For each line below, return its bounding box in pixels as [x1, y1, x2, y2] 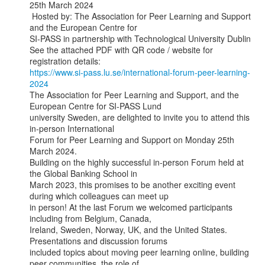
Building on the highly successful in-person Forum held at [30, 156, 244, 168]
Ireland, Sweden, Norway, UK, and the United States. [30, 224, 227, 235]
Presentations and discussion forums [30, 235, 167, 247]
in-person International [30, 122, 114, 134]
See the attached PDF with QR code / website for [30, 44, 213, 56]
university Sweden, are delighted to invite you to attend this [30, 111, 250, 123]
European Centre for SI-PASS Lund [30, 100, 161, 112]
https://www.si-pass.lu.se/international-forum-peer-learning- [30, 66, 250, 78]
